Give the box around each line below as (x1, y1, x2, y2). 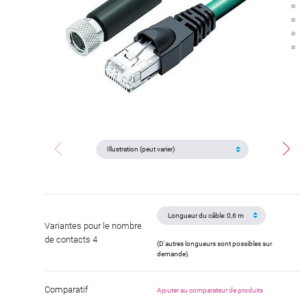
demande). (157, 250, 191, 258)
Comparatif (45, 284, 88, 295)
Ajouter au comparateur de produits (157, 286, 264, 294)
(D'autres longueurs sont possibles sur (157, 240, 273, 248)
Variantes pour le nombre (45, 220, 142, 231)
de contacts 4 (45, 234, 97, 245)
